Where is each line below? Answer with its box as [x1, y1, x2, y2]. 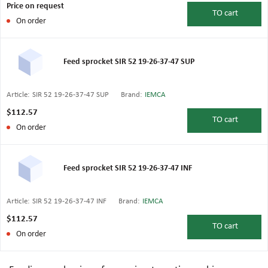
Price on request [7, 2, 64, 11]
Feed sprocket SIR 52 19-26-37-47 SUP [63, 57, 194, 66]
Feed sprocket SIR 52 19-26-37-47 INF [63, 164, 192, 173]
